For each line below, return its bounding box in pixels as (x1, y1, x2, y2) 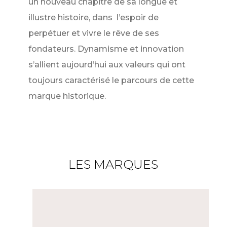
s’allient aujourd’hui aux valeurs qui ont (28, 60, 185, 70)
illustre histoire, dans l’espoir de (28, 13, 159, 23)
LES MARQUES (68, 157, 159, 172)
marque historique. (28, 91, 108, 101)
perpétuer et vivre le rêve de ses (28, 28, 159, 39)
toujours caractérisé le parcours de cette (28, 75, 194, 86)
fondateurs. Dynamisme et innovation (28, 44, 184, 54)
